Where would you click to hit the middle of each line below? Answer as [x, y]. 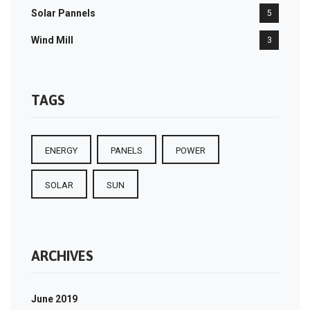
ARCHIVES [62, 255]
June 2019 [54, 299]
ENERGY [61, 150]
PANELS [127, 150]
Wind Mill [52, 40]
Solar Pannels [63, 13]
